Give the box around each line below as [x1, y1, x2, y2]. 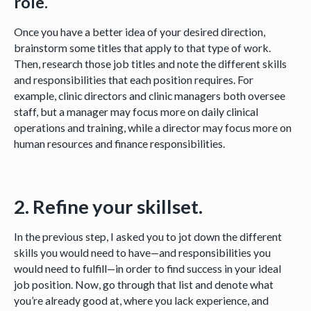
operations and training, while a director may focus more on [13, 120, 292, 134]
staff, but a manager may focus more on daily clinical [13, 104, 258, 118]
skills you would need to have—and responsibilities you [13, 246, 271, 260]
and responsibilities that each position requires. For [13, 72, 253, 86]
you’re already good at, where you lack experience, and [13, 294, 269, 308]
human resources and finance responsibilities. [13, 136, 227, 150]
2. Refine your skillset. [13, 194, 203, 218]
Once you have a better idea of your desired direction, [13, 24, 265, 38]
